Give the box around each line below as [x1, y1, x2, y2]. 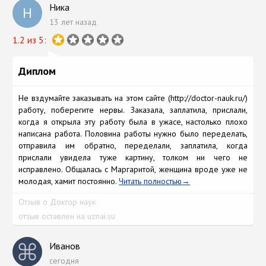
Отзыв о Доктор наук [18, 196, 96, 207]
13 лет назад [49, 16, 100, 27]
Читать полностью [119, 175, 182, 186]
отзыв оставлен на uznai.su [18, 210, 116, 221]
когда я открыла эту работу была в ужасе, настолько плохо [18, 116, 248, 127]
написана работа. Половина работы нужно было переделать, [18, 128, 248, 139]
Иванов [49, 239, 81, 252]
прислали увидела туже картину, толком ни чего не [18, 151, 248, 163]
